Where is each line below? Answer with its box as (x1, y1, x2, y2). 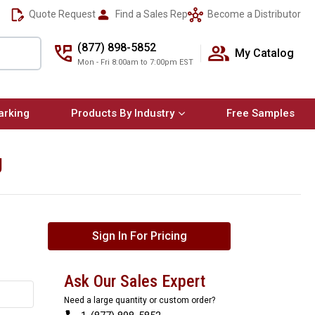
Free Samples (226, 107, 295, 120)
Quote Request (27, 8, 96, 20)
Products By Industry (71, 107, 175, 120)
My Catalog (235, 46, 294, 60)
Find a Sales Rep (113, 8, 188, 20)
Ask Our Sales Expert (64, 271, 205, 291)
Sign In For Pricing (91, 229, 187, 243)
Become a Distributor (205, 8, 301, 20)
